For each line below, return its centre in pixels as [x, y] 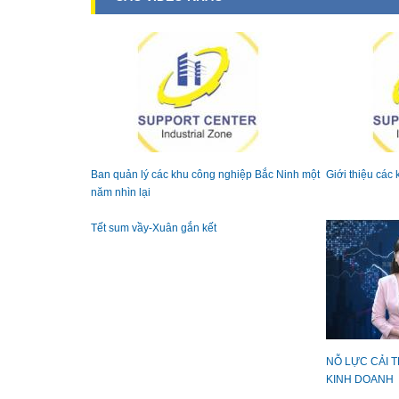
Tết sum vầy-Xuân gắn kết [154, 228]
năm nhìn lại [121, 193]
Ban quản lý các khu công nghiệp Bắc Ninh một [205, 175]
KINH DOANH [360, 380]
